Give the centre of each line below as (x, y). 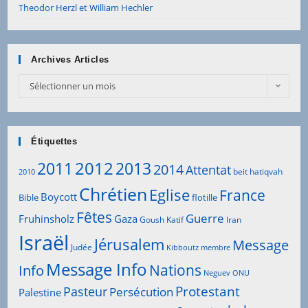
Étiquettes (54, 141)
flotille (205, 197)
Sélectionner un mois (73, 86)
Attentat (209, 169)
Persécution (142, 291)
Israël (44, 242)
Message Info (97, 269)
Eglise (170, 195)
